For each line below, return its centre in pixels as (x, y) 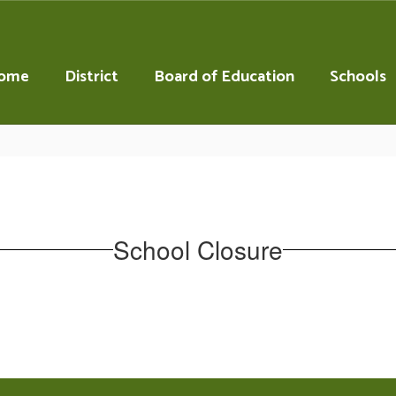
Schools (358, 77)
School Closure (198, 249)
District (91, 77)
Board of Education (224, 77)
